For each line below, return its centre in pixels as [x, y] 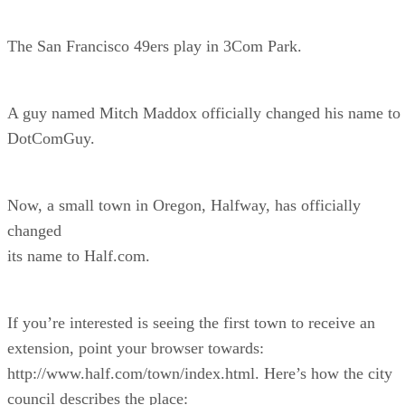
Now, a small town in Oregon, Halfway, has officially [184, 205]
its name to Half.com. [79, 255]
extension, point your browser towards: [136, 348]
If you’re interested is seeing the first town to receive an [191, 322]
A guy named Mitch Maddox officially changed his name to [204, 113]
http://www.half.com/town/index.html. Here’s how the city [200, 373]
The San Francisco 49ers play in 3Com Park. [155, 46]
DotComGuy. [51, 138]
